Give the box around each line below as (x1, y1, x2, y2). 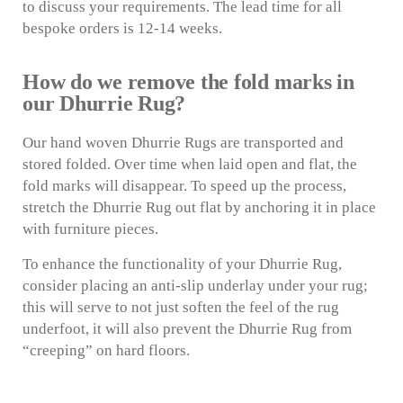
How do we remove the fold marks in (22, 70, 354, 94)
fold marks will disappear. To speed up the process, (22, 177, 346, 195)
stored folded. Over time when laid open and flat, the (22, 156, 357, 174)
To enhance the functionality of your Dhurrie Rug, (22, 255, 342, 273)
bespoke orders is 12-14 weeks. (22, 20, 222, 38)
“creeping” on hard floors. (22, 342, 190, 360)
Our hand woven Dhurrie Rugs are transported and (22, 134, 344, 152)
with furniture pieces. (22, 220, 158, 238)
